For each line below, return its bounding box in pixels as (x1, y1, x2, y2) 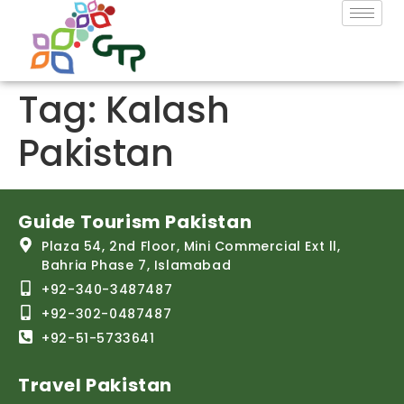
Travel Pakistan (18, 372, 172, 398)
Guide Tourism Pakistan (18, 209, 252, 234)
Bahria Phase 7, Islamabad (41, 256, 232, 274)
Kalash (106, 85, 230, 135)
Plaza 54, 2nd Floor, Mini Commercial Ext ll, (41, 237, 341, 255)
